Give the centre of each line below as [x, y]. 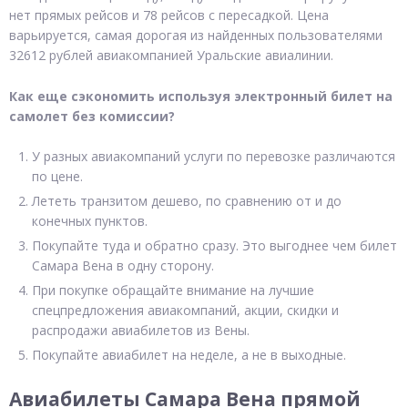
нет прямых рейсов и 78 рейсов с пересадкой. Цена [169, 15]
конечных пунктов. [90, 221]
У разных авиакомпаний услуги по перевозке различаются [214, 157]
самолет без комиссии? [92, 116]
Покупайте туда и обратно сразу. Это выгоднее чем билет [214, 246]
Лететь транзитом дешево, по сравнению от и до [187, 201]
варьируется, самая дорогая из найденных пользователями [196, 36]
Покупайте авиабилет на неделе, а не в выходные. [189, 355]
